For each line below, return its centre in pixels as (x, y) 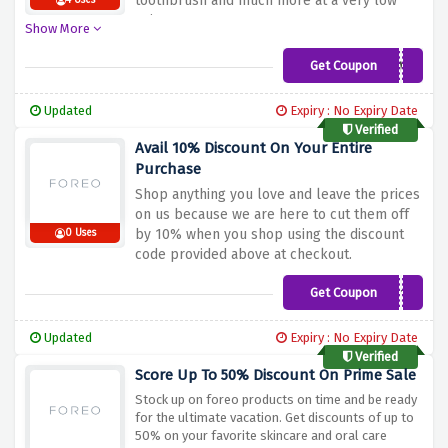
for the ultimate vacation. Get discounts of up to (274, 418)
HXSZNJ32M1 (375, 68)
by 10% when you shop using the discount (269, 235)
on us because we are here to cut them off (272, 215)
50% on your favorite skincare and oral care (261, 436)
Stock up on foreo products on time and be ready (276, 400)
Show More (59, 29)
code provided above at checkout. (243, 255)
